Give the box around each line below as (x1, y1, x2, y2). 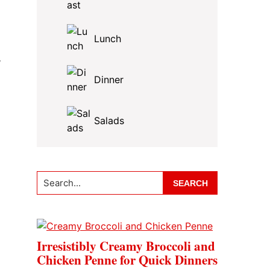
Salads (94, 115, 124, 127)
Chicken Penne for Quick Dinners (37, 251, 218, 269)
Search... (36, 172, 75, 184)
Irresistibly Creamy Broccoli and (37, 237, 215, 255)
